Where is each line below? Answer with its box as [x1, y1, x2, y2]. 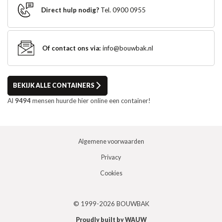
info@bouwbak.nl [103, 44, 153, 52]
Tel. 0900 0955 [101, 6, 146, 14]
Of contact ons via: [42, 44, 101, 52]
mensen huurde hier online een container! [31, 97, 151, 105]
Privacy [101, 154, 121, 161]
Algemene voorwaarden [78, 138, 144, 145]
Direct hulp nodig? [41, 6, 99, 14]
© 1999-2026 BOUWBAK [73, 200, 149, 208]
